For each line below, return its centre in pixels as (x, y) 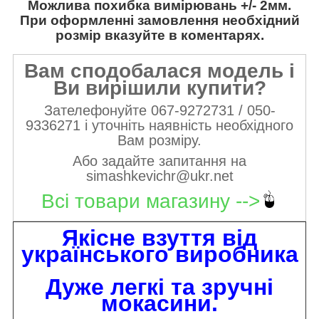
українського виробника (159, 255)
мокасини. (159, 304)
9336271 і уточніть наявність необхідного (159, 126)
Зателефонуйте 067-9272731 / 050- (159, 111)
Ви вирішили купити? (159, 88)
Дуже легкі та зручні (159, 287)
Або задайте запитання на (159, 161)
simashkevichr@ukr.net (159, 176)
